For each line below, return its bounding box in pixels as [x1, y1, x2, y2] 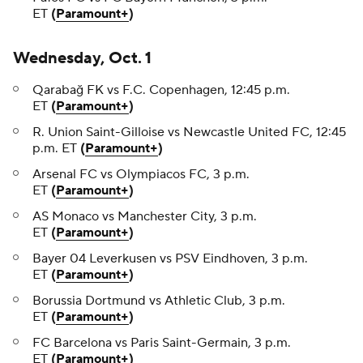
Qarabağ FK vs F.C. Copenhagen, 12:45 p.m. [32, 82, 290, 99]
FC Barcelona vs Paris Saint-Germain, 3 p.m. [32, 335, 291, 352]
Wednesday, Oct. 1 [13, 48, 152, 70]
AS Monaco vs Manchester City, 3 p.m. [32, 208, 257, 225]
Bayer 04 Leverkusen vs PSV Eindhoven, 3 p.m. [32, 250, 308, 267]
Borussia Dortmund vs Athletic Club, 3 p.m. [32, 293, 285, 310]
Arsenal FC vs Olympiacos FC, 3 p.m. [32, 166, 250, 183]
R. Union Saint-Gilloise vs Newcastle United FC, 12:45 [32, 124, 346, 141]
